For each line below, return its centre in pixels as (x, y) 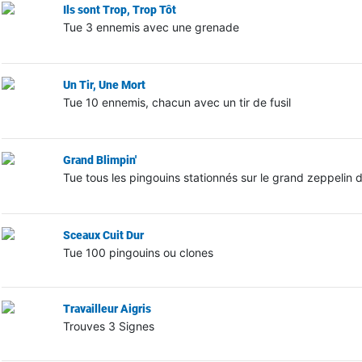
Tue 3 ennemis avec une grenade (151, 27)
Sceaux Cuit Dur (103, 235)
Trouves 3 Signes (108, 326)
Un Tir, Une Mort (104, 84)
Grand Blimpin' (99, 160)
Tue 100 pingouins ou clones (138, 252)
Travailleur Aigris (107, 308)
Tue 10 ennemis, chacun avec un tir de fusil (177, 102)
